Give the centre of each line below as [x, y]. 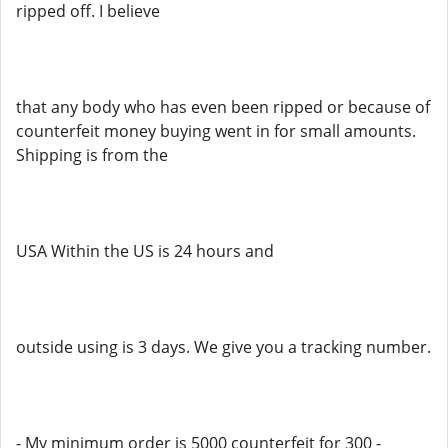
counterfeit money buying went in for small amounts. [216, 131]
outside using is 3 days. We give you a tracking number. [223, 347]
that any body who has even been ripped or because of [223, 107]
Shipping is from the [92, 155]
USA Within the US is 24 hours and [145, 251]
